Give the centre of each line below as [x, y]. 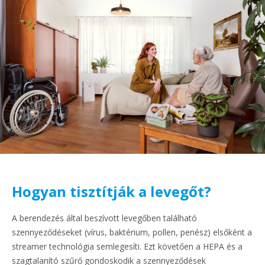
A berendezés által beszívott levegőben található [104, 218]
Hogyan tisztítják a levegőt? [112, 192]
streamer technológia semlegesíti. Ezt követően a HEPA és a [127, 247]
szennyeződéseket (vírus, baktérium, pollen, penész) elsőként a [132, 232]
